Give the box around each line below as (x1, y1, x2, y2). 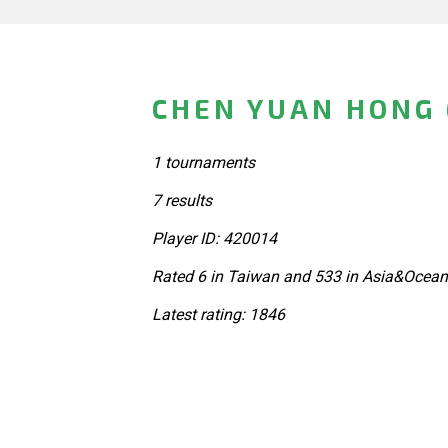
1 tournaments (152, 152, 255, 172)
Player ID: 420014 (152, 228, 277, 248)
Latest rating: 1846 (152, 304, 285, 324)
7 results (152, 190, 212, 210)
